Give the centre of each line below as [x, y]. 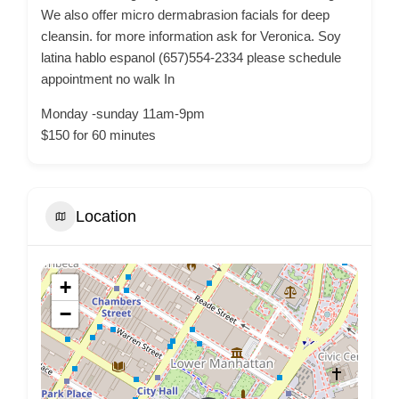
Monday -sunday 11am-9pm [123, 114]
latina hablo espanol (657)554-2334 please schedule [191, 57]
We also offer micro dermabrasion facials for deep [185, 15]
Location [106, 216]
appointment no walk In [108, 79]
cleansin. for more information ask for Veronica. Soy [191, 36]
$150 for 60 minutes [98, 135]
